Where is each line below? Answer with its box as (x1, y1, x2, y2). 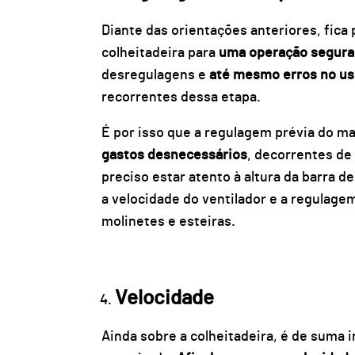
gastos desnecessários (101, 148, 247, 163)
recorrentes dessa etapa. (101, 90, 264, 105)
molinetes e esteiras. (101, 215, 235, 230)
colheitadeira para (101, 45, 219, 60)
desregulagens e (101, 67, 209, 82)
